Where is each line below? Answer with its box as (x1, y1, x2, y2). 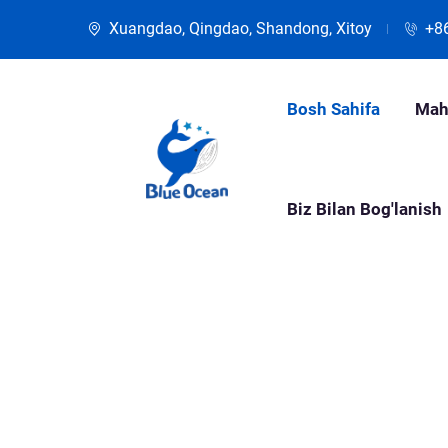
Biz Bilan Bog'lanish (287, 199, 442, 219)
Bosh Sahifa (287, 99, 380, 119)
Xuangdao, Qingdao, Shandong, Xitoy (109, 19, 372, 38)
